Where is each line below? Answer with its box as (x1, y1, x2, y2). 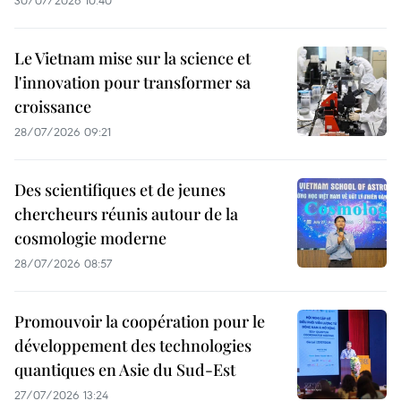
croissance (14, 96, 91, 118)
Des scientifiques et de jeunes (14, 179, 226, 201)
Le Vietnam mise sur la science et (14, 47, 251, 70)
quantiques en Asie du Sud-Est (14, 359, 235, 381)
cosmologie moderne (14, 227, 166, 250)
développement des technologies (14, 335, 252, 357)
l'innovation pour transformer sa (14, 72, 251, 94)
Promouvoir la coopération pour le (14, 311, 265, 333)
